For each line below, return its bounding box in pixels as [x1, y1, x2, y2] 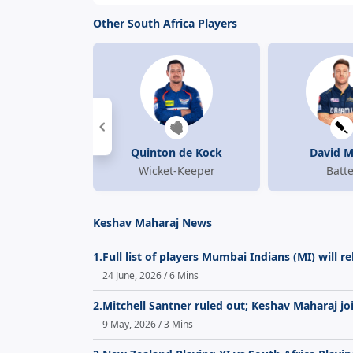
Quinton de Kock [131, 145, 222, 161]
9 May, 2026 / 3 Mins [102, 318, 193, 332]
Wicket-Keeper [138, 163, 215, 179]
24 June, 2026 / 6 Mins [102, 269, 199, 283]
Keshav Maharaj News [93, 215, 212, 231]
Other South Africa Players [93, 16, 237, 32]
